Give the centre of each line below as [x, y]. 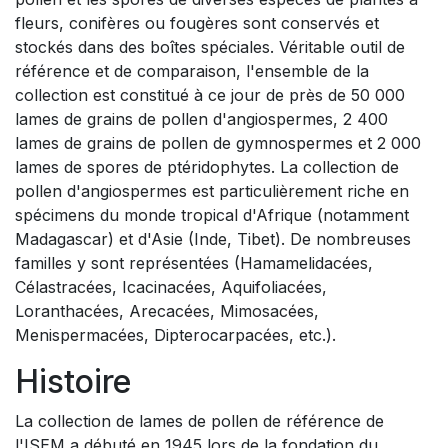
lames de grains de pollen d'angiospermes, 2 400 [201, 119]
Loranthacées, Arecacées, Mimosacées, [167, 311]
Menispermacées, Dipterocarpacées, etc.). [175, 335]
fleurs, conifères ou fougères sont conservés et [197, 23]
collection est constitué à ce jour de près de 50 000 [210, 95]
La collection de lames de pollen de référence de [199, 421]
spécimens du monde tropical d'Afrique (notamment [212, 215]
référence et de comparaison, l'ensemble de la [192, 71]
